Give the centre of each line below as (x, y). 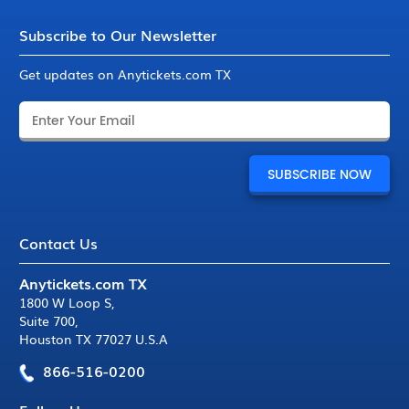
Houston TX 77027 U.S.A (94, 339)
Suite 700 (47, 320)
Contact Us (59, 243)
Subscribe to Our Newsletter (118, 35)
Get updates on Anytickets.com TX (126, 74)
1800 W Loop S (66, 302)
